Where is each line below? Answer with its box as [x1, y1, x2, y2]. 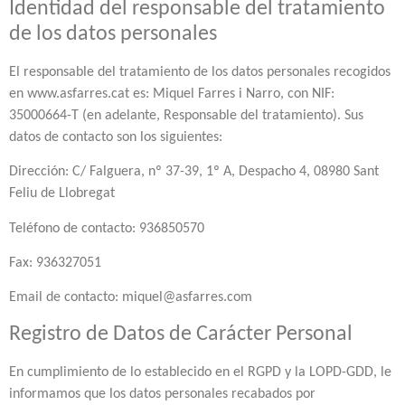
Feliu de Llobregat [9, 186, 115, 202]
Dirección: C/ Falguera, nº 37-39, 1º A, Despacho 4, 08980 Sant [9, 165, 379, 180]
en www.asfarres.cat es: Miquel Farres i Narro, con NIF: [9, 86, 334, 101]
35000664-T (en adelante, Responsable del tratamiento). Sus [9, 108, 363, 123]
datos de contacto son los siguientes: [9, 129, 222, 145]
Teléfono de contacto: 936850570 [9, 221, 204, 236]
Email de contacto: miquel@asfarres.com [9, 290, 252, 306]
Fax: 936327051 [9, 255, 101, 270]
